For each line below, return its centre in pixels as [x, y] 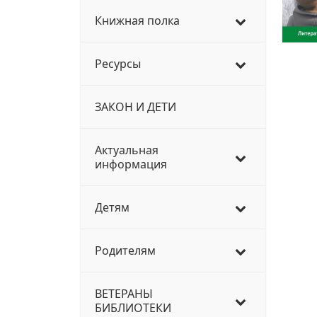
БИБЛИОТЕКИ [133, 308]
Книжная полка [137, 21]
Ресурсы [118, 64]
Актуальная [127, 150]
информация [131, 164]
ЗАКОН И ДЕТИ [136, 107]
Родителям [125, 250]
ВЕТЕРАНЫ [124, 294]
